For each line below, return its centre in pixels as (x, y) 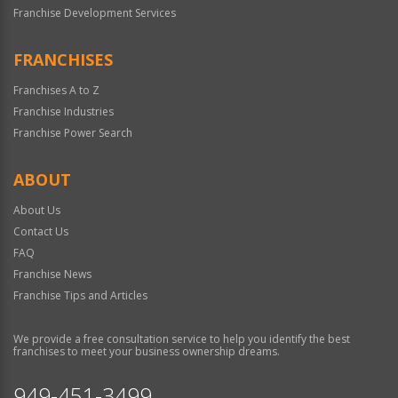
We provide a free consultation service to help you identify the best (182, 339)
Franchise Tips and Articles (80, 296)
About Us (37, 211)
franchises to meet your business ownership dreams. (147, 352)
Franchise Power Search (73, 133)
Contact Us (41, 232)
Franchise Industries (64, 112)
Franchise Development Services (95, 13)
